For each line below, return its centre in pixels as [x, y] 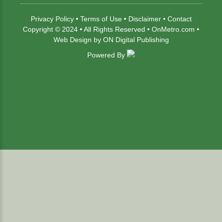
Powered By [107, 55]
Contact [179, 19]
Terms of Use [101, 19]
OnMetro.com [173, 29]
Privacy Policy [52, 19]
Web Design [72, 40]
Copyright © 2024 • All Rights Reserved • [87, 29]
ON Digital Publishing [136, 40]
